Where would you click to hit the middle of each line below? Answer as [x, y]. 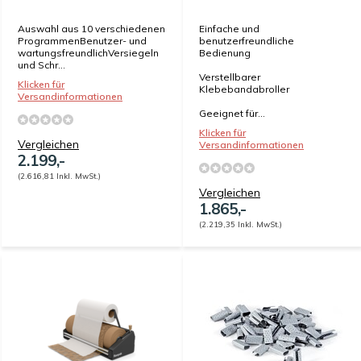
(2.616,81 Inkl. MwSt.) [59, 176]
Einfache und [229, 29]
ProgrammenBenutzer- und [82, 41]
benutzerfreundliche [247, 41]
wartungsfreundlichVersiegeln [88, 53]
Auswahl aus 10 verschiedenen [91, 29]
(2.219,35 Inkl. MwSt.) [241, 224]
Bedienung [225, 53]
